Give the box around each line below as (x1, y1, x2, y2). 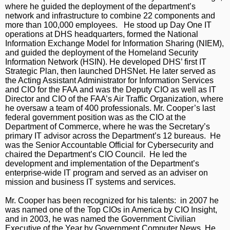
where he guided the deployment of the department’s (5, 2, 196, 11)
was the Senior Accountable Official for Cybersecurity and (5, 141, 214, 150)
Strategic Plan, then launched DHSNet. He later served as (5, 67, 216, 76)
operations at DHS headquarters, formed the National (5, 30, 198, 39)
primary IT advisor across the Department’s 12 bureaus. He (5, 131, 221, 141)
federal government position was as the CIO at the (5, 113, 186, 122)
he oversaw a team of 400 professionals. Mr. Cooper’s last (5, 104, 215, 113)
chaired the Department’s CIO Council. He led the (5, 150, 187, 159)
